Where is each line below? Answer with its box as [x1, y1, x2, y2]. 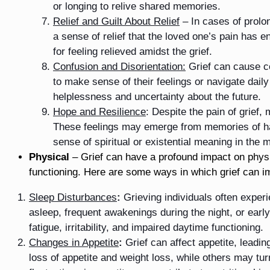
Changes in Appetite [29, 236, 119, 248]
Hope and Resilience [53, 105, 146, 118]
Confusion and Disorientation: [53, 60, 186, 72]
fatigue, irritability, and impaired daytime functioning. [29, 221, 263, 233]
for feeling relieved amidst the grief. [53, 45, 212, 57]
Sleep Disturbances [29, 191, 117, 203]
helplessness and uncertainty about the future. [53, 90, 261, 102]
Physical [29, 151, 69, 163]
